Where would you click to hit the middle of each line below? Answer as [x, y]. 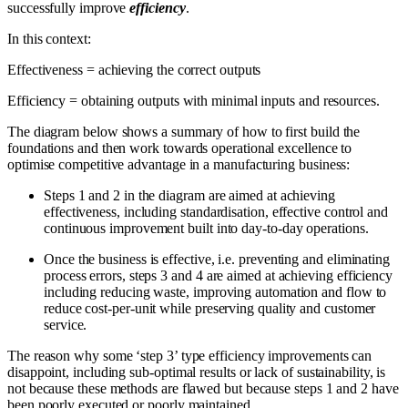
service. [66, 325]
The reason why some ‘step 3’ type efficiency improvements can [190, 356]
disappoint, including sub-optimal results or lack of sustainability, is [197, 372]
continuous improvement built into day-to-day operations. [206, 229]
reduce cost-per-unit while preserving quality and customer [210, 309]
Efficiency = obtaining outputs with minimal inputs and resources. [194, 101]
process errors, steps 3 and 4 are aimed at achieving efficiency [218, 276]
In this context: [49, 39]
